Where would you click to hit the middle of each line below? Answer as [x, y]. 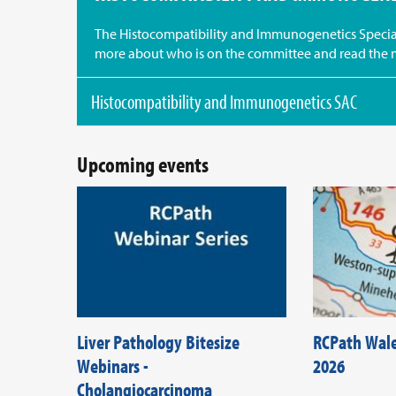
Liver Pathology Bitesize [158, 343]
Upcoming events [143, 164]
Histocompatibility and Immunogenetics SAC [224, 102]
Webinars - [113, 366]
